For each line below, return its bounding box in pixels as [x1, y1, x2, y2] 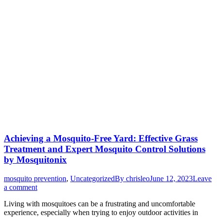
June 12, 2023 [150, 174, 193, 183]
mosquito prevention [4, 174, 66, 183]
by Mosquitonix [4, 155, 67, 165]
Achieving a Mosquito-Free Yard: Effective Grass [4, 133, 198, 144]
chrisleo [126, 174, 150, 183]
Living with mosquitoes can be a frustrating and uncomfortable [4, 199, 195, 208]
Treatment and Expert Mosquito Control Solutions [4, 144, 205, 155]
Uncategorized [70, 174, 115, 183]
